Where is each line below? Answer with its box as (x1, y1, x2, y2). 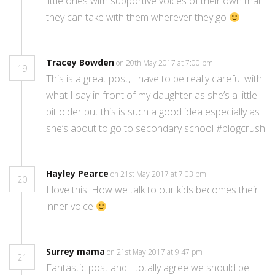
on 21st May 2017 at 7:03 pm (110, 169, 208, 180)
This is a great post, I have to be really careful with (46, 72, 262, 86)
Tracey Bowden (46, 56, 114, 69)
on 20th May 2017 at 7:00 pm (116, 58, 215, 69)
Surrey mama (46, 246, 105, 258)
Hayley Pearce (46, 168, 109, 180)
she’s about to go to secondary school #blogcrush (46, 122, 265, 136)
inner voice (46, 199, 96, 214)
